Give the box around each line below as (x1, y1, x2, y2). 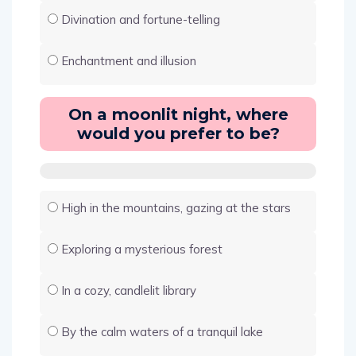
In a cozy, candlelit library (61, 282, 196, 298)
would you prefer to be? (76, 123, 280, 143)
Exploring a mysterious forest (61, 241, 222, 257)
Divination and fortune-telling (61, 11, 220, 27)
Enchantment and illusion (61, 52, 196, 68)
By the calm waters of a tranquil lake (61, 323, 263, 339)
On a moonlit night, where (68, 104, 288, 124)
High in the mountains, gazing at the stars (61, 199, 291, 215)
